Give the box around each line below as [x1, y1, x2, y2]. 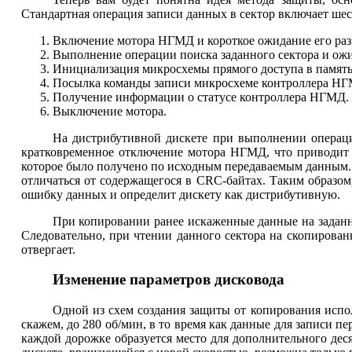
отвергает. [20, 242, 75, 256]
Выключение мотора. [52, 104, 167, 118]
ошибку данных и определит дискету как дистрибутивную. [20, 187, 340, 201]
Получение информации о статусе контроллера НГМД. [52, 90, 349, 104]
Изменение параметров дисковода [52, 271, 284, 288]
